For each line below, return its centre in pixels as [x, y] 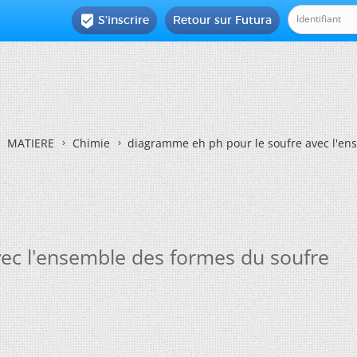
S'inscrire [124, 20]
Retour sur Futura [223, 20]
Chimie [91, 143]
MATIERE [31, 143]
